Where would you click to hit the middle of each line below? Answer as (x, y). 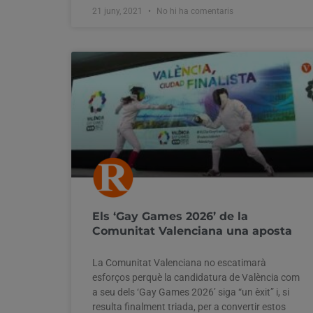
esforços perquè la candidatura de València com (196, 277)
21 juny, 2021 (118, 11)
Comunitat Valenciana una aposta (192, 231)
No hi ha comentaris (194, 11)
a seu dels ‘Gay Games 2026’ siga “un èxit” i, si (191, 292)
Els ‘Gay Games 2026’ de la (170, 216)
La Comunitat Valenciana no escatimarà (179, 262)
